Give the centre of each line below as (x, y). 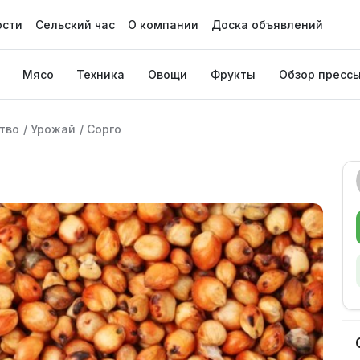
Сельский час (75, 25)
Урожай (53, 129)
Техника (101, 74)
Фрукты (233, 74)
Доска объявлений (267, 25)
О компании (163, 25)
